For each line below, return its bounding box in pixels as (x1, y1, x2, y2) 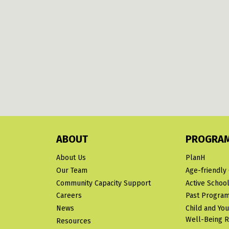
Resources (56, 217, 91, 226)
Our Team (56, 166, 87, 175)
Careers (56, 191, 82, 200)
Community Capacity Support (56, 178, 151, 188)
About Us (56, 153, 86, 163)
